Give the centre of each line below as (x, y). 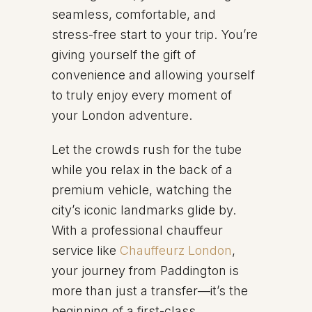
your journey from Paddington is (145, 271)
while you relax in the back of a (142, 170)
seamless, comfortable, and (134, 14)
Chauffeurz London (176, 250)
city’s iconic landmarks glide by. (144, 210)
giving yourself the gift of (124, 55)
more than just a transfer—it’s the (150, 291)
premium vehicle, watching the (142, 190)
